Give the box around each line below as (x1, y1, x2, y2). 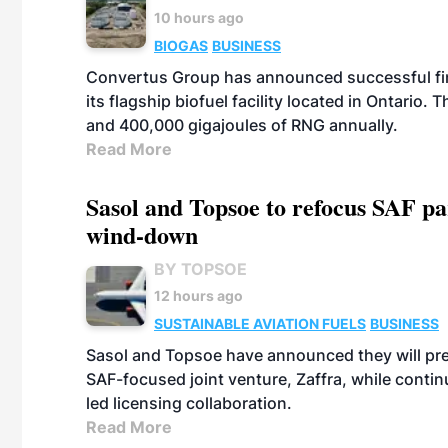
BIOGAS (154, 37, 208, 54)
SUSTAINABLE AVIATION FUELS (154, 315, 366, 332)
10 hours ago (154, 9, 244, 26)
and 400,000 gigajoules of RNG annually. (86, 115, 398, 135)
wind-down (86, 217, 198, 252)
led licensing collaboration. (86, 393, 292, 413)
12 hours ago (154, 287, 243, 304)
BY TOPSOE (154, 259, 247, 279)
